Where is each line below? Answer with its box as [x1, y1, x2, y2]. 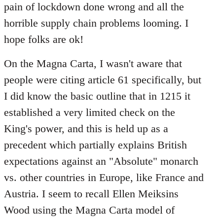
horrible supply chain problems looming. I [4, 16, 188, 29]
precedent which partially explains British [4, 138, 187, 151]
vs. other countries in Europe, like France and [4, 171, 204, 184]
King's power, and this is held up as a [4, 122, 168, 135]
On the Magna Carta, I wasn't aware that [4, 57, 182, 70]
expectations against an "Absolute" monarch [4, 154, 198, 167]
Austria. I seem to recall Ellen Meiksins [4, 187, 179, 200]
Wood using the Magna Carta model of [4, 203, 175, 216]
